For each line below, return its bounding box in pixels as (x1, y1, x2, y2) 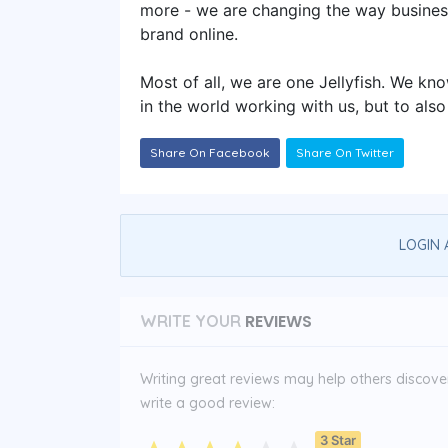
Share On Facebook (150, 144, 270, 160)
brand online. (140, 23, 238, 44)
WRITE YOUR (140, 310, 241, 331)
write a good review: (140, 393, 275, 412)
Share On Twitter (296, 144, 394, 160)
